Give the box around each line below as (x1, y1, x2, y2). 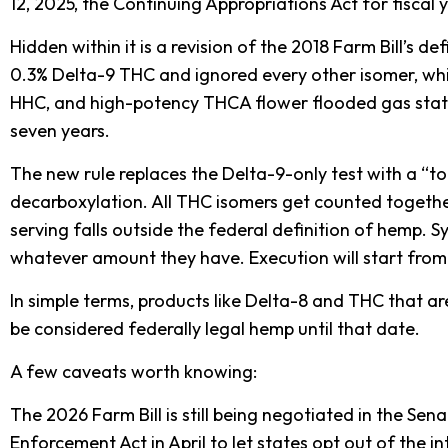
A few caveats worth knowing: (10, 360, 257, 384)
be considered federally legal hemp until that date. (10, 317, 420, 341)
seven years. (10, 119, 110, 143)
